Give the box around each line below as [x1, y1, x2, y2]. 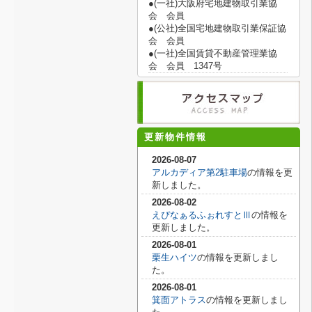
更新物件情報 [144, 132, 207, 142]
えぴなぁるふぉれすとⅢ [152, 210, 251, 220]
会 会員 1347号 [148, 61, 222, 71]
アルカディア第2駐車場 [152, 167, 247, 178]
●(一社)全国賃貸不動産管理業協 [148, 48, 277, 58]
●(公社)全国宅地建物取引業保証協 [148, 23, 286, 33]
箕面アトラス [152, 295, 206, 305]
